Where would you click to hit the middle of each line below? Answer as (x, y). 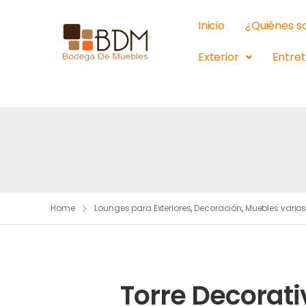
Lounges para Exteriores (143, 208)
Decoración (218, 208)
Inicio (211, 26)
